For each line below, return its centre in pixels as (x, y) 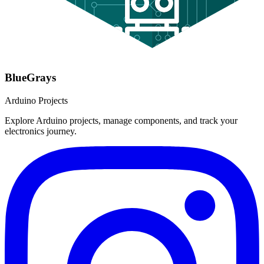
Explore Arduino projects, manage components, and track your (121, 121)
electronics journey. (41, 131)
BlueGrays (30, 78)
